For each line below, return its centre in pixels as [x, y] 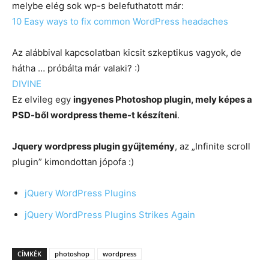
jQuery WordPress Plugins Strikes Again [110, 215]
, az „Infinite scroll [213, 146]
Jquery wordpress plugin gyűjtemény [93, 146]
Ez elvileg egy [43, 99]
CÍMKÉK [29, 254]
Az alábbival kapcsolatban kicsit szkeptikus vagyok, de [127, 53]
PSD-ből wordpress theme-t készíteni [95, 115]
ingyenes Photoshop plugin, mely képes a [163, 99]
